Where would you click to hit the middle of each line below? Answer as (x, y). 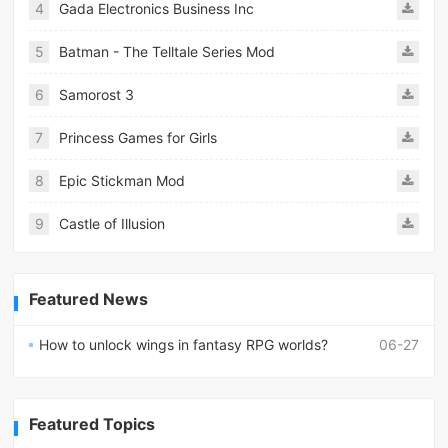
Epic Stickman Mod (122, 181)
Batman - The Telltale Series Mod (167, 52)
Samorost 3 (97, 95)
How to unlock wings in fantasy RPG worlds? (184, 345)
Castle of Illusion (112, 224)
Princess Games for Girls (138, 138)
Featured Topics (92, 424)
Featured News (89, 299)
